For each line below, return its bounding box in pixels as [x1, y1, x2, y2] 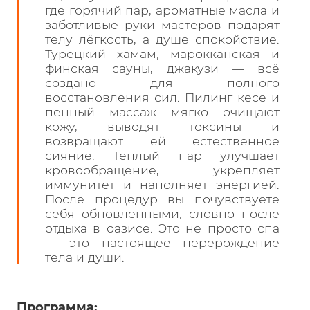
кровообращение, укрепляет [45, 163, 280, 178]
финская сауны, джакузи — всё [45, 61, 280, 76]
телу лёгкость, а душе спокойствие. [45, 32, 280, 47]
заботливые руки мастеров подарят [45, 17, 280, 33]
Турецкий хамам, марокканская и [45, 46, 280, 62]
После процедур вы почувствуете [45, 192, 280, 207]
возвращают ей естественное [45, 134, 280, 149]
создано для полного [45, 75, 280, 91]
